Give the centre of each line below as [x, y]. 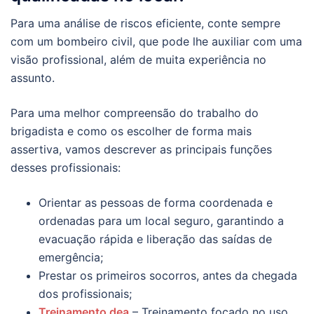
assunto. [33, 78]
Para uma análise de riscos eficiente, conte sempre [145, 23]
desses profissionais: [66, 168]
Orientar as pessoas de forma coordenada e [156, 203]
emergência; [71, 258]
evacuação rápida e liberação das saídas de [155, 239]
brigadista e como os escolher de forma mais [131, 131]
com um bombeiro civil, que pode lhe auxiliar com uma [156, 42]
